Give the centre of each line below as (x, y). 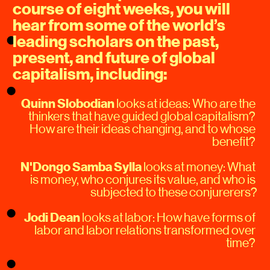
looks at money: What (198, 167)
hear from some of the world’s (119, 25)
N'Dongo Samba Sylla (81, 167)
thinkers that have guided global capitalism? (142, 116)
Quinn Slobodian (67, 103)
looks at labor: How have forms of (168, 217)
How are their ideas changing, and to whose (142, 129)
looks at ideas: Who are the (185, 103)
